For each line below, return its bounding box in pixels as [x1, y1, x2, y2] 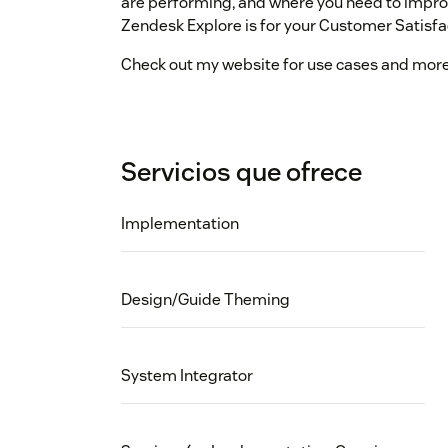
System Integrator [121, 365, 253, 387]
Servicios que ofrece [121, 155, 362, 189]
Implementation [121, 213, 239, 235]
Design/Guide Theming [121, 289, 290, 311]
